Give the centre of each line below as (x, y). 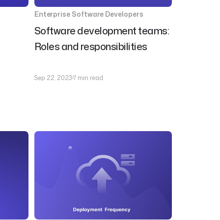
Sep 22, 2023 (53, 78)
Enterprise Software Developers (89, 14)
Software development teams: (102, 30)
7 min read (88, 78)
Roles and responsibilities (91, 46)
